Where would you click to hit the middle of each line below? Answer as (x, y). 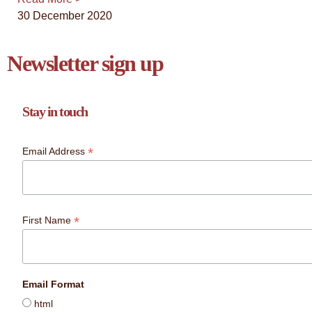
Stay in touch (55, 112)
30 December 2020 (65, 16)
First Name (48, 220)
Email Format (54, 284)
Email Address (55, 151)
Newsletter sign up (85, 63)
